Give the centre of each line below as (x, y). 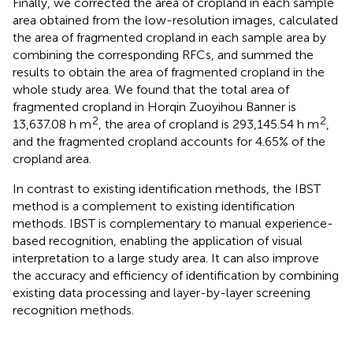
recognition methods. (73, 310)
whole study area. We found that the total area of (151, 89)
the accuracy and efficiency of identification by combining (176, 275)
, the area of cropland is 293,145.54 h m (209, 124)
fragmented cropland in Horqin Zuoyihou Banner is (154, 106)
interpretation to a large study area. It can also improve (166, 258)
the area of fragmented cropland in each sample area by (169, 37)
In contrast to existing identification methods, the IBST (167, 188)
